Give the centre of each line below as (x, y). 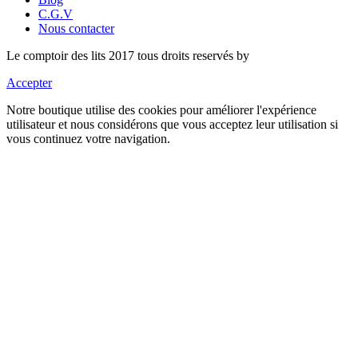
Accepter (29, 82)
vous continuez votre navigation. (88, 138)
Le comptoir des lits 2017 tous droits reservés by (128, 55)
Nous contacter (76, 28)
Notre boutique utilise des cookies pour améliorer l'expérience (161, 109)
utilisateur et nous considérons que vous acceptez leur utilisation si (172, 124)
